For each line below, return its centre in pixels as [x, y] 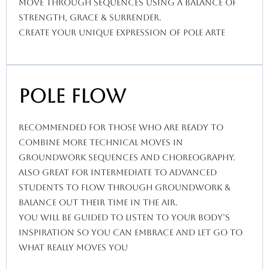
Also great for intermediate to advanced [118, 173]
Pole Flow [72, 96]
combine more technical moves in [101, 143]
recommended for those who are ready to [121, 128]
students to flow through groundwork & [125, 188]
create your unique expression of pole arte [122, 33]
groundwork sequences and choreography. [127, 158]
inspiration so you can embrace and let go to [131, 233]
